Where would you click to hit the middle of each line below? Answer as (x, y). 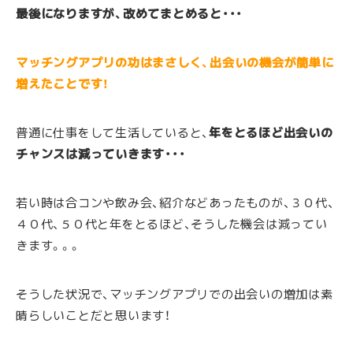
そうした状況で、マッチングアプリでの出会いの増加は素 (175, 294)
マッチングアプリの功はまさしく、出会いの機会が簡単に (175, 62)
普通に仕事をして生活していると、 (113, 132)
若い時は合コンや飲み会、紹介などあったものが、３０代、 (175, 202)
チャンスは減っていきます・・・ (101, 153)
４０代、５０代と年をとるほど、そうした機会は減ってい (172, 223)
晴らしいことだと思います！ (93, 315)
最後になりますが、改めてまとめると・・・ (130, 13)
